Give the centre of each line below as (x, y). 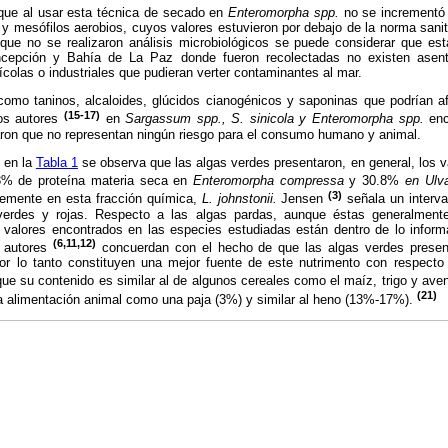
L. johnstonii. (239, 199)
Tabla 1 (56, 162)
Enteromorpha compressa (268, 181)
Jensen (302, 199)
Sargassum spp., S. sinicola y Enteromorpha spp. (274, 119)
